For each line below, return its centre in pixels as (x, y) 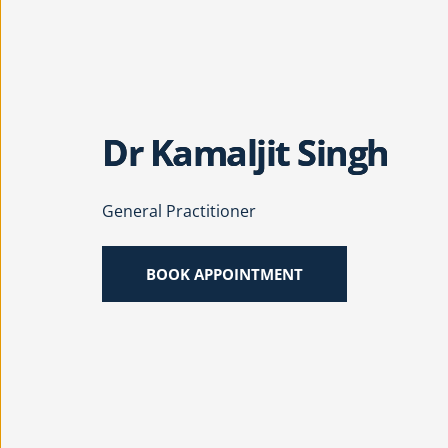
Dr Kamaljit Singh (245, 153)
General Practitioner (179, 211)
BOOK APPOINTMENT (224, 274)
